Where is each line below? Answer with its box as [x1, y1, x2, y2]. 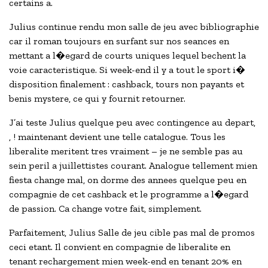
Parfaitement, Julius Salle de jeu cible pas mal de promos [9, 227, 255, 239]
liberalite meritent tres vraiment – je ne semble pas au [9, 145, 243, 157]
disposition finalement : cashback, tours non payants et [9, 78, 244, 90]
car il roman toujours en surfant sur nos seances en [9, 35, 229, 47]
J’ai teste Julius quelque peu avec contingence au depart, [9, 117, 255, 129]
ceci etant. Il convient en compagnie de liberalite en [9, 241, 230, 253]
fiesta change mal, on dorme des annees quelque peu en [9, 174, 246, 186]
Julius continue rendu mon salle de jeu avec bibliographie [9, 21, 259, 33]
